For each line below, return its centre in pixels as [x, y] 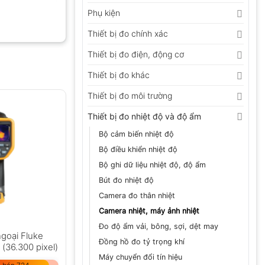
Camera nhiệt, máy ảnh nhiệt [149, 211]
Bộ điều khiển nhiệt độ [138, 150]
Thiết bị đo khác [119, 75]
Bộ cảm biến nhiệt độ [136, 134]
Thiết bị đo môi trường [130, 96]
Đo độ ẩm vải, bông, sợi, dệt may [159, 227]
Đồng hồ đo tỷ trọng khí [142, 242]
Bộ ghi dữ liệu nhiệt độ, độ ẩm [152, 165]
